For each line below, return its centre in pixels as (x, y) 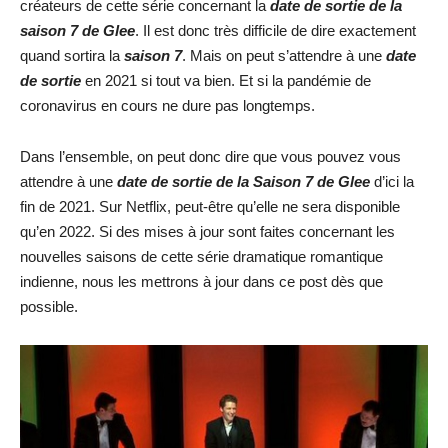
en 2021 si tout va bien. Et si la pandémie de (226, 80)
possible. (49, 306)
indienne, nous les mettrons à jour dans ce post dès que (201, 281)
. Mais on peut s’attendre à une (282, 55)
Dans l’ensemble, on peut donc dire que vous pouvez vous (210, 156)
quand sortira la (70, 55)
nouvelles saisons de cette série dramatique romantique (201, 256)
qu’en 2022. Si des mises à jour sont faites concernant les (207, 231)
